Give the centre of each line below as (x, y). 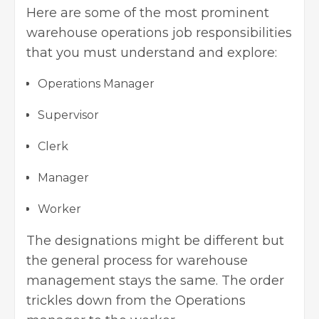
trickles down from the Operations (136, 301)
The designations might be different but (155, 241)
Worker (59, 209)
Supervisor (68, 115)
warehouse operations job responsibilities (159, 33)
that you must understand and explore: (152, 53)
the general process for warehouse (137, 261)
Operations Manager (96, 84)
